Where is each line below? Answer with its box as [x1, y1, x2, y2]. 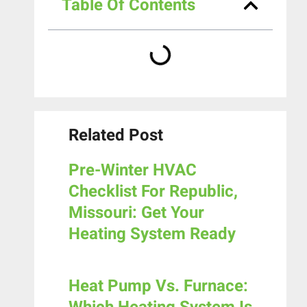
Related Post [69, 123, 163, 148]
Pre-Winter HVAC [69, 158, 197, 183]
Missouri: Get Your [69, 201, 204, 225]
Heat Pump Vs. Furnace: [69, 274, 248, 299]
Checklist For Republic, [69, 180, 238, 204]
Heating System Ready [69, 222, 236, 247]
